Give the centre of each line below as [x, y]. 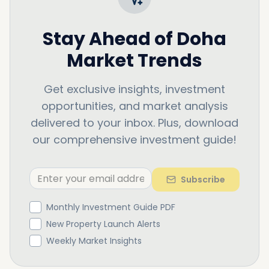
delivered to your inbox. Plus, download [134, 123]
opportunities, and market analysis [134, 106]
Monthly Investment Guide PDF [111, 207]
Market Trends [134, 61]
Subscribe [203, 180]
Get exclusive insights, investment [134, 89]
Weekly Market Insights [94, 241]
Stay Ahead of [108, 39]
